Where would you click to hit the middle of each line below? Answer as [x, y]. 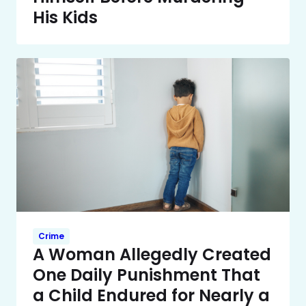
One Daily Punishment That [147, 275]
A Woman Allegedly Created [152, 254]
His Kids [65, 18]
